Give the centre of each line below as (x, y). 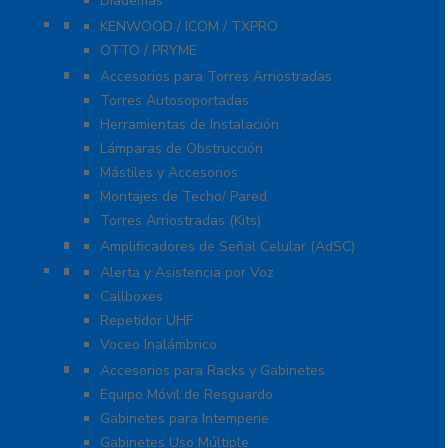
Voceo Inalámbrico (158, 345)
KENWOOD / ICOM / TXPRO (189, 27)
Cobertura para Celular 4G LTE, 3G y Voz (234, 244)
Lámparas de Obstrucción (181, 149)
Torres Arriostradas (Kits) (180, 221)
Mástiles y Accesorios (169, 173)
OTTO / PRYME (148, 51)
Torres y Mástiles (148, 74)
